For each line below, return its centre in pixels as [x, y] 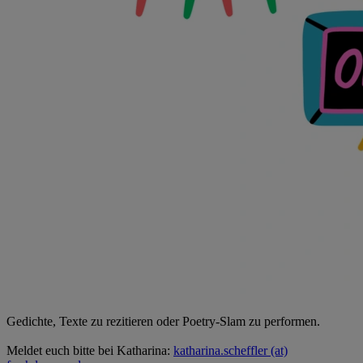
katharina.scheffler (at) [231, 350]
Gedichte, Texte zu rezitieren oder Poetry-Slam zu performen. [163, 321]
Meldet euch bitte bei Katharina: [90, 350]
